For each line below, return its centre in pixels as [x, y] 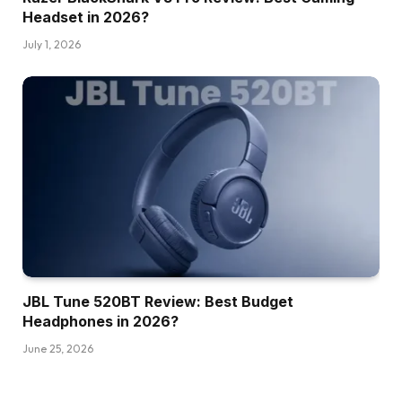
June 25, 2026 [58, 348]
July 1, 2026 [52, 44]
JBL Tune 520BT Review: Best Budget [158, 301]
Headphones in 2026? [100, 321]
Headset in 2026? [86, 17]
